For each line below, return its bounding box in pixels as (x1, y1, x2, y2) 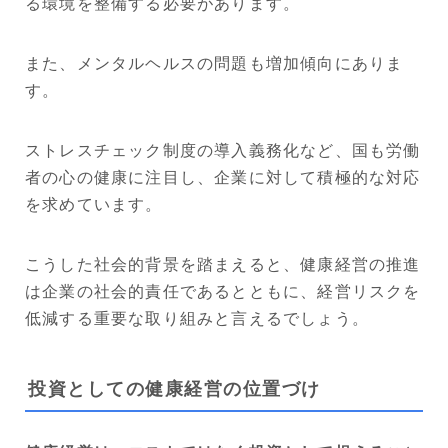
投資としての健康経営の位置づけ (28, 378, 321, 399)
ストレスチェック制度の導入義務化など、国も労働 (25, 142, 421, 160)
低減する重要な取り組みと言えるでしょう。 (25, 310, 369, 328)
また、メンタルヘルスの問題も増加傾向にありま (25, 55, 404, 73)
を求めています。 (25, 196, 163, 214)
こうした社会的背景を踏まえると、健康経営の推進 (25, 256, 421, 274)
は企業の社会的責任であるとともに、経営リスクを (25, 283, 421, 301)
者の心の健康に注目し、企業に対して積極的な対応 (25, 169, 421, 187)
